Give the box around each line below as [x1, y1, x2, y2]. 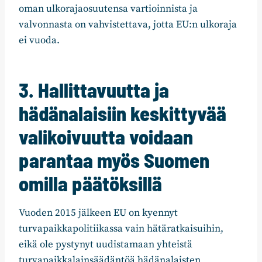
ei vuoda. [19, 34, 60, 47]
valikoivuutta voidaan [19, 125, 193, 149]
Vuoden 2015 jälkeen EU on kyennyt [19, 206, 178, 220]
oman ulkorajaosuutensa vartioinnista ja [19, 2, 198, 16]
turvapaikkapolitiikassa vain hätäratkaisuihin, [19, 222, 223, 236]
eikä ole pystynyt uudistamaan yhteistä [19, 238, 192, 251]
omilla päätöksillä [19, 171, 162, 196]
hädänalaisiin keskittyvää [19, 101, 226, 126]
